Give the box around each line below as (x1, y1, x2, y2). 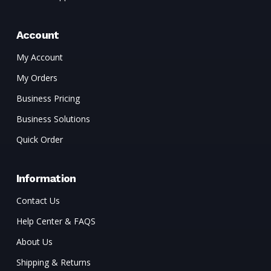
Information (16, 171, 76, 184)
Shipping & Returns (16, 256, 91, 268)
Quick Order (16, 133, 63, 145)
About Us (16, 235, 53, 247)
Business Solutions (16, 113, 90, 125)
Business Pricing (16, 92, 80, 104)
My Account (16, 51, 63, 63)
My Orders (16, 71, 57, 83)
